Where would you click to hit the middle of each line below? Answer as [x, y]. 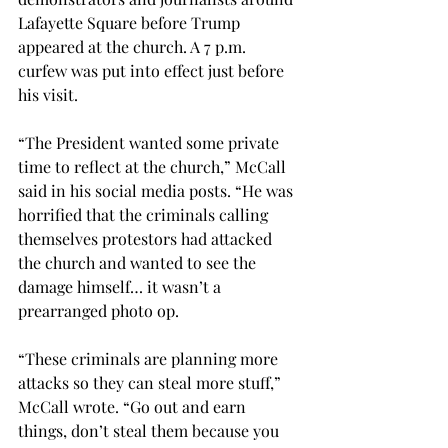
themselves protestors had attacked [147, 238]
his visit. [48, 94]
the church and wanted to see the [139, 262]
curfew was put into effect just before [153, 70]
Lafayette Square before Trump [131, 22]
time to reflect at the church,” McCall [154, 166]
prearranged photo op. [98, 310]
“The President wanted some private [150, 142]
